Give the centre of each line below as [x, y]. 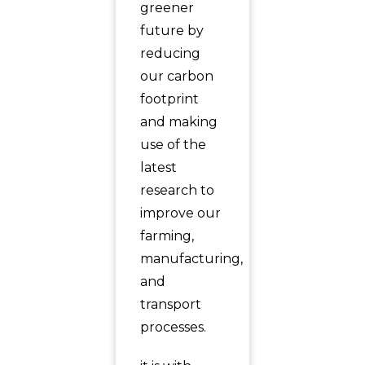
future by [172, 31]
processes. [173, 327]
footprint [169, 99]
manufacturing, [191, 259]
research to [177, 190]
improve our [180, 213]
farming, [167, 236]
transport [170, 304]
